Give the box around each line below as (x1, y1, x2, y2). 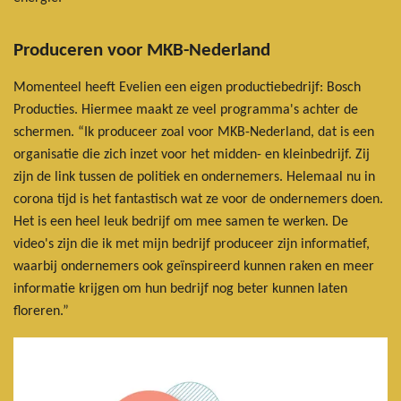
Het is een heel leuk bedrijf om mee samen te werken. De (13, 214, 348, 229)
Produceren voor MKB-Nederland (13, 40, 270, 60)
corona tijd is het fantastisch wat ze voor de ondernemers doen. (13, 192, 383, 207)
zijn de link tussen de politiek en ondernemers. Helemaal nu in (13, 169, 375, 184)
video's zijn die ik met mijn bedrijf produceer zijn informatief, (13, 236, 370, 252)
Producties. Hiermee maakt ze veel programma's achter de (13, 102, 358, 117)
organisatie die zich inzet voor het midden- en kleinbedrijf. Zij (13, 147, 370, 162)
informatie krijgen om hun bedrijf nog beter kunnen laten (13, 281, 347, 296)
